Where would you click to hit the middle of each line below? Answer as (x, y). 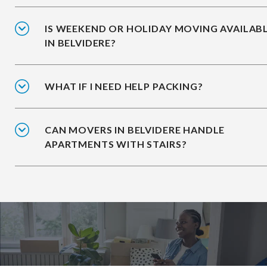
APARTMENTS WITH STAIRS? (116, 144)
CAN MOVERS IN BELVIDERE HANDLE (135, 130)
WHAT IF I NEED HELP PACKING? (124, 86)
